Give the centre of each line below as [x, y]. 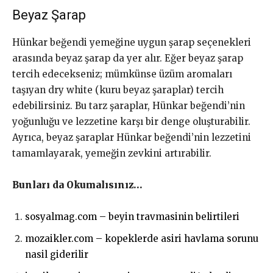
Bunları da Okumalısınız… [77, 185]
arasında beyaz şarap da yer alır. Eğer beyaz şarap [128, 58]
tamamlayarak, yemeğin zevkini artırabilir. [112, 154]
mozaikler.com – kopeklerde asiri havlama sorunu [142, 239]
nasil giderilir [57, 255]
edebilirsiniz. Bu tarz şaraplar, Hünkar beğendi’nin [129, 106]
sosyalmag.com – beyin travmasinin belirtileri [132, 217]
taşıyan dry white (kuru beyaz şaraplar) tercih [118, 90]
